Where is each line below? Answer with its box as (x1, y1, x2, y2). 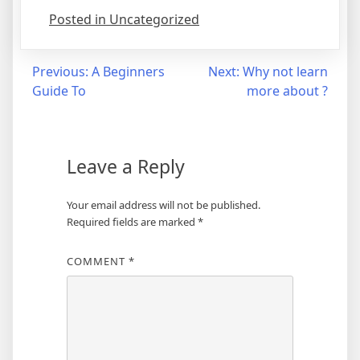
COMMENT (66, 254, 129, 268)
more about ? (247, 82, 328, 100)
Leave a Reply (66, 153, 185, 179)
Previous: (32, 63, 88, 80)
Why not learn (243, 63, 328, 80)
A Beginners (92, 63, 165, 80)
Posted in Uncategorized (49, 10, 199, 28)
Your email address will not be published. (66, 198, 260, 212)
